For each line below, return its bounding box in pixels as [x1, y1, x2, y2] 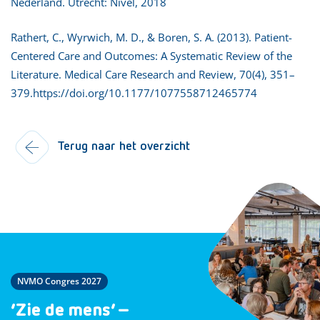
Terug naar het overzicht [57, 139, 190, 153]
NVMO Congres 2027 [17, 274, 101, 287]
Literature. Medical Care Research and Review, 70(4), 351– [11, 66, 295, 81]
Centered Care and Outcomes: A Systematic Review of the [11, 48, 292, 63]
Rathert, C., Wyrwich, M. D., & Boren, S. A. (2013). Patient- [11, 29, 292, 44]
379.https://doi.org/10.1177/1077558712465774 [11, 85, 257, 100]
